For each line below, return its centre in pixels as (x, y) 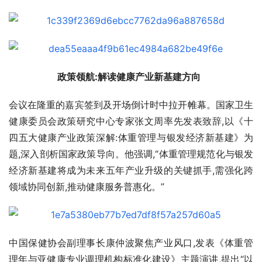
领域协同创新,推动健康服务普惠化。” (87, 187)
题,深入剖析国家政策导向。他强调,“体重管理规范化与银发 (131, 154)
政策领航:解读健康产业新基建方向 (131, 77)
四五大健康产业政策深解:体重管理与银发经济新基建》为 (131, 138)
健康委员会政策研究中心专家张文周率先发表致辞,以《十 (131, 121)
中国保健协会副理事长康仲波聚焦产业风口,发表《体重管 (131, 243)
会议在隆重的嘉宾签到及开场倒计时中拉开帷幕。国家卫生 (131, 105)
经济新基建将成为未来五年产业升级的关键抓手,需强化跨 (131, 170)
